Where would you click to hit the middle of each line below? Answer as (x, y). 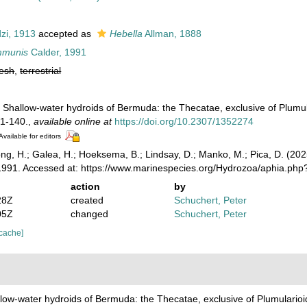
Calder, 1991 (58, 52)
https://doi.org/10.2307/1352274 (184, 121)
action (85, 186)
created (87, 200)
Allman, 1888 (172, 34)
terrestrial (41, 71)
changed (89, 213)
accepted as (65, 34)
